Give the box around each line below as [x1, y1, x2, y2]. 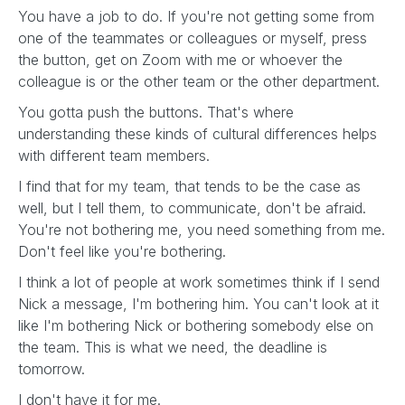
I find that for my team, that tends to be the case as [18, 177, 361, 195]
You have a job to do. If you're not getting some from [18, 7, 374, 25]
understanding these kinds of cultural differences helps [18, 125, 377, 143]
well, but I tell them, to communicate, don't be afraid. [18, 199, 366, 217]
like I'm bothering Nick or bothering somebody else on [18, 316, 373, 334]
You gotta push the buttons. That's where [18, 103, 294, 121]
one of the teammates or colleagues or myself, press [18, 29, 367, 47]
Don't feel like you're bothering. [18, 242, 231, 260]
